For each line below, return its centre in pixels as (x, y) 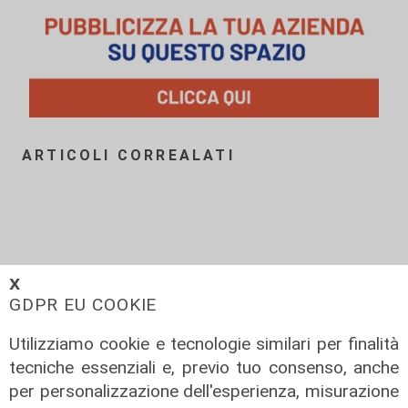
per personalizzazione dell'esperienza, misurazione (204, 392)
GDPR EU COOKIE (83, 305)
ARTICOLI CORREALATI (128, 156)
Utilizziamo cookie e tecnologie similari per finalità (204, 344)
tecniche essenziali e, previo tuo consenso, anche (204, 368)
